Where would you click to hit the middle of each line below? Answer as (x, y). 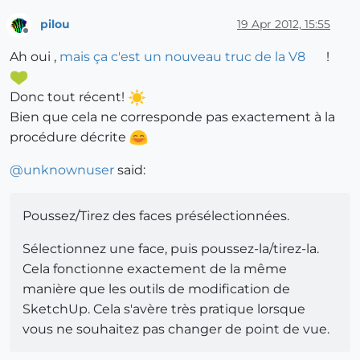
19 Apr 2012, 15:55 (284, 25)
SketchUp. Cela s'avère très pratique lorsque (164, 309)
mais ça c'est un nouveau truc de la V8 (182, 56)
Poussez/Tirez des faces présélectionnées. (156, 215)
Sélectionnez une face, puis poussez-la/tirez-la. (171, 248)
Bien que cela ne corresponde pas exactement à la (172, 117)
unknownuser (69, 170)
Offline (41, 37)
